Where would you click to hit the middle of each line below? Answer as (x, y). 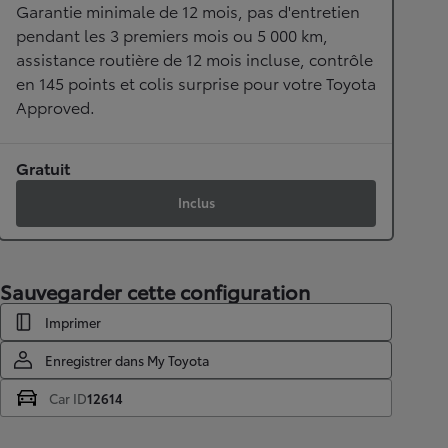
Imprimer (73, 321)
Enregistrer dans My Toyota (127, 359)
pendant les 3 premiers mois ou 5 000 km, (172, 34)
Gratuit (43, 167)
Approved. (55, 106)
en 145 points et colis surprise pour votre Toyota (196, 82)
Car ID (68, 397)
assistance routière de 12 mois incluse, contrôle (194, 58)
